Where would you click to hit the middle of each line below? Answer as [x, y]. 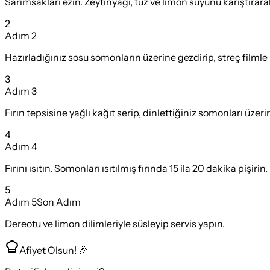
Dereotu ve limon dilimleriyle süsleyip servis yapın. [115, 223]
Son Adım [59, 202]
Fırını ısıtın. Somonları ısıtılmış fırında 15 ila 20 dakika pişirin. [136, 168]
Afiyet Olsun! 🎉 [54, 250]
